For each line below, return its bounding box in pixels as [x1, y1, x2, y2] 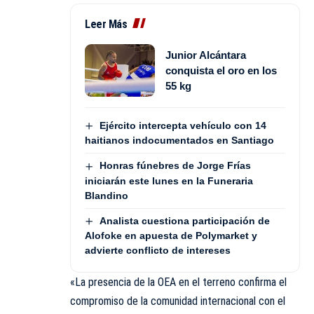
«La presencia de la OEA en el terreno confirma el [70, 275, 287, 289]
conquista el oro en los [165, 64, 277, 76]
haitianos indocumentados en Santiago [85, 135, 274, 146]
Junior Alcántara [165, 48, 246, 61]
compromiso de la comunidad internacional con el [70, 294, 285, 308]
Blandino [85, 189, 128, 201]
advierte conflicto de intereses [85, 244, 231, 256]
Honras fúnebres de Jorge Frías [99, 160, 251, 172]
